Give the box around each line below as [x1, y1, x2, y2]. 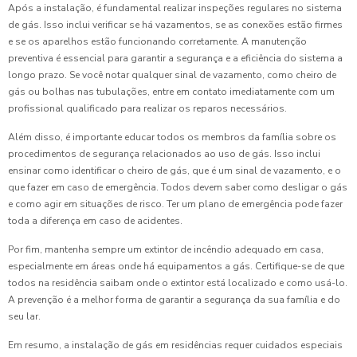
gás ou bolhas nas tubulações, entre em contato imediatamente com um [8, 85, 335, 99]
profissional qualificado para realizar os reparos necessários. [8, 102, 287, 116]
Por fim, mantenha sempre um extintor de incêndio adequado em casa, [8, 243, 324, 257]
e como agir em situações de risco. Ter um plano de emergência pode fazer [8, 198, 343, 211]
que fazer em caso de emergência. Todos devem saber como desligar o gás [8, 181, 347, 194]
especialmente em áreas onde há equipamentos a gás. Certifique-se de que [8, 260, 344, 273]
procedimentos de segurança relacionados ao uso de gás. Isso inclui [8, 147, 320, 161]
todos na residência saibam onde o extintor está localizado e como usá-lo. [8, 277, 347, 290]
